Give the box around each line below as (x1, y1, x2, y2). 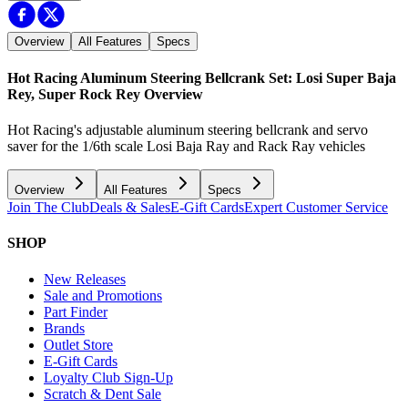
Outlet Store (44, 336, 113, 352)
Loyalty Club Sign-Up (44, 369, 173, 385)
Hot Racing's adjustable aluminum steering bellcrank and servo (7, 122, 368, 138)
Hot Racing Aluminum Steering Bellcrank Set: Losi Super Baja (7, 69, 396, 86)
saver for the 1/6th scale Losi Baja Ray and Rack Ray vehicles (7, 138, 365, 155)
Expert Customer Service (244, 199, 388, 216)
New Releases (44, 270, 126, 287)
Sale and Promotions (44, 287, 162, 303)
